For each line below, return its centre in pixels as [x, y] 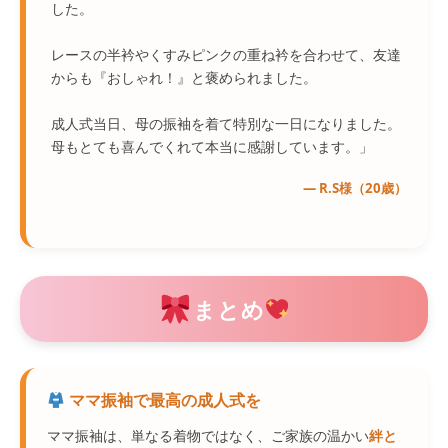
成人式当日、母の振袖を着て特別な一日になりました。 [226, 124]
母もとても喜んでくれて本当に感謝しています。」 [212, 147]
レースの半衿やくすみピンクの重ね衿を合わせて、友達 [226, 55]
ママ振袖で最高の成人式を [163, 400]
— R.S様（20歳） [355, 188]
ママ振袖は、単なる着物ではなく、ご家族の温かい [208, 436]
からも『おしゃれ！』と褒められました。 [184, 78]
